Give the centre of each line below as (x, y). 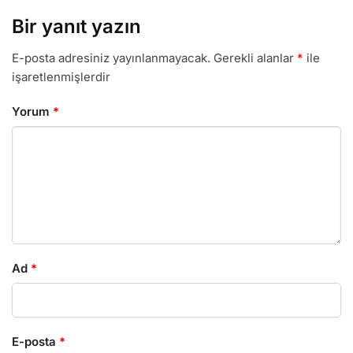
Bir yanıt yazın (76, 26)
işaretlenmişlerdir (61, 77)
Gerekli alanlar (255, 58)
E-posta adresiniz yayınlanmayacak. (111, 58)
